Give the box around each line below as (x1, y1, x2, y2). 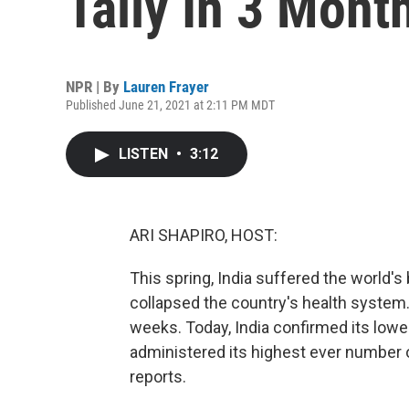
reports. (130, 367, 186, 386)
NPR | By (66, 78, 123, 96)
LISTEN (119, 145, 172, 163)
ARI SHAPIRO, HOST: (130, 225, 278, 245)
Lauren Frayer (123, 78, 209, 96)
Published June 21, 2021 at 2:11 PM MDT (66, 98, 275, 112)
